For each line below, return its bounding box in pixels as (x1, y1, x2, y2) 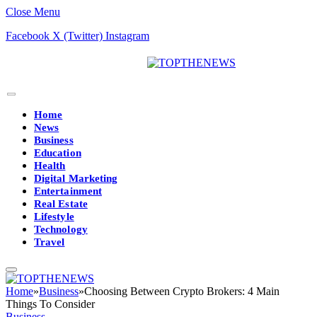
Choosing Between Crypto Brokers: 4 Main (84, 285, 279, 297)
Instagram (105, 30, 149, 42)
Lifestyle (34, 211, 74, 222)
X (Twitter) (52, 30, 103, 42)
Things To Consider (6, 298, 95, 310)
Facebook (6, 30, 50, 42)
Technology (34, 224, 88, 235)
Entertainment (34, 185, 102, 197)
